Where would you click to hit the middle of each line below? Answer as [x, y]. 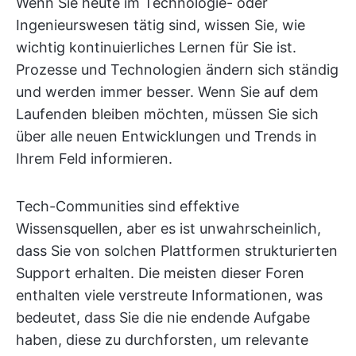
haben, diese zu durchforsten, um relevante [162, 340]
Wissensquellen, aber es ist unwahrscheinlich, [168, 228]
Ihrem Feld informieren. [94, 159]
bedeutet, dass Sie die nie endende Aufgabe [163, 317]
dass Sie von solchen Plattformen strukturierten [177, 251]
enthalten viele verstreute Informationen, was [169, 295]
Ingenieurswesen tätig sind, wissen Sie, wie [161, 25]
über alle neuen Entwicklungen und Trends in [166, 136]
